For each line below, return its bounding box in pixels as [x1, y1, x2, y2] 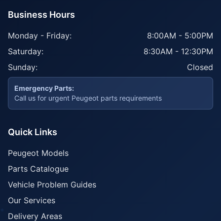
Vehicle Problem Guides [8, 180, 96, 189]
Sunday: [8, 62, 37, 72]
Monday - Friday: [8, 31, 72, 40]
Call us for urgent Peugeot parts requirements [14, 94, 162, 102]
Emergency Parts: [14, 84, 74, 92]
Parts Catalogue [8, 164, 69, 174]
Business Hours [8, 9, 75, 20]
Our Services [8, 195, 55, 205]
